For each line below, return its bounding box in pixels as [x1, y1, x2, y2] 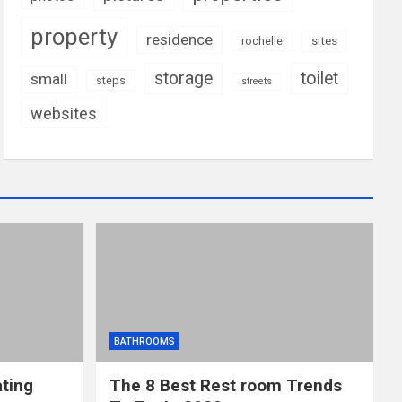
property [31, 23, 118, 51]
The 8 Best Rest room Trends [109, 374, 342, 396]
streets [241, 75, 273, 88]
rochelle [241, 34, 284, 48]
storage [154, 68, 214, 90]
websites [31, 104, 98, 124]
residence [146, 31, 214, 49]
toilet [301, 68, 339, 90]
